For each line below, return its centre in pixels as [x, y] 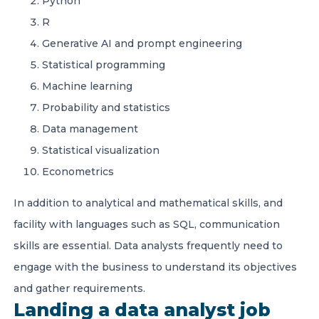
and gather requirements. [79, 288]
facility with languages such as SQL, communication [147, 224]
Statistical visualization [101, 150]
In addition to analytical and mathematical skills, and [148, 203]
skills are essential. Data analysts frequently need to [148, 246]
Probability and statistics [106, 108]
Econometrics [78, 172]
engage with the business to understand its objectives [155, 267]
